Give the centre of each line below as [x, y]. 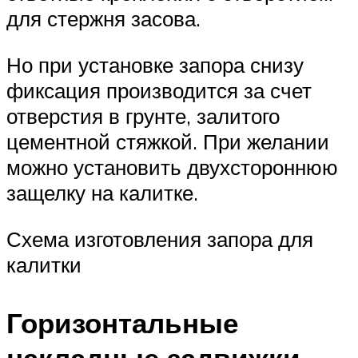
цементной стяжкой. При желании [168, 142]
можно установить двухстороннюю [172, 167]
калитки [44, 264]
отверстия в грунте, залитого [143, 116]
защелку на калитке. [102, 193]
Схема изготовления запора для [160, 239]
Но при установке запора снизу [155, 65]
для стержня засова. [103, 19]
